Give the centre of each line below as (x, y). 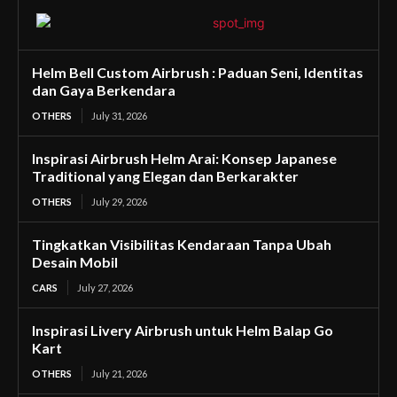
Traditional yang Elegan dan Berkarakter (165, 176)
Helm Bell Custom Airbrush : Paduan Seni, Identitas (198, 73)
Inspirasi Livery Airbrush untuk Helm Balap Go (183, 331)
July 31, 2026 (119, 116)
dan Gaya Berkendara (104, 90)
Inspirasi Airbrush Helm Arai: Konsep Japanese (184, 159)
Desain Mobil (75, 262)
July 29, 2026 (119, 202)
